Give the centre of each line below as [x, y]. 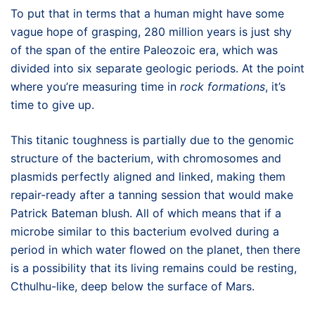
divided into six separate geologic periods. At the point [157, 68]
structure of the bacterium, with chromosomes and [146, 158]
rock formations [223, 86]
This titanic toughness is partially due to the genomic [152, 140]
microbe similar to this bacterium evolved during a [145, 231]
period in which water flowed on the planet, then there [155, 249]
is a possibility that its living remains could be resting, [154, 268]
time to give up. [54, 104]
